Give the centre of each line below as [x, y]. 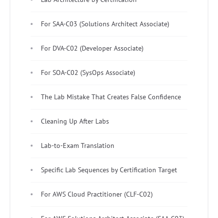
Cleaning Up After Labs [75, 121]
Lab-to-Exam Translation [78, 145]
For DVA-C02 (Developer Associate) [92, 48]
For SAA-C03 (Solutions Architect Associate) [105, 24]
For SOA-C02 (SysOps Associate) [88, 72]
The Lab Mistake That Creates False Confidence [111, 97]
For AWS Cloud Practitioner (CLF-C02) [97, 194]
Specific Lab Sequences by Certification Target [109, 170]
